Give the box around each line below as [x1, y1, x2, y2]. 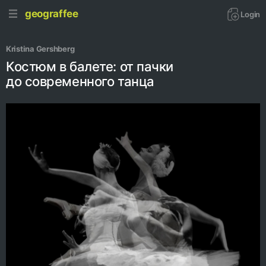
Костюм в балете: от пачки [6, 59, 173, 74]
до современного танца [6, 74, 154, 89]
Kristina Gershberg [6, 44, 75, 53]
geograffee [25, 7, 78, 20]
